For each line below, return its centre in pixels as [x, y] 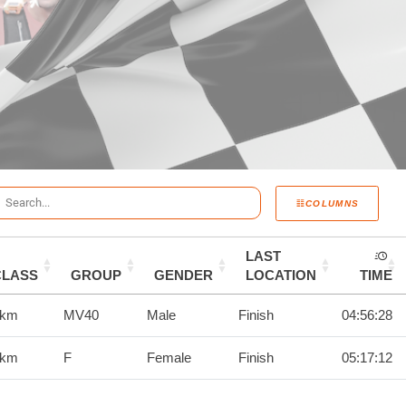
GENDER [184, 275]
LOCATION [281, 275]
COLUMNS [333, 203]
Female [169, 358]
